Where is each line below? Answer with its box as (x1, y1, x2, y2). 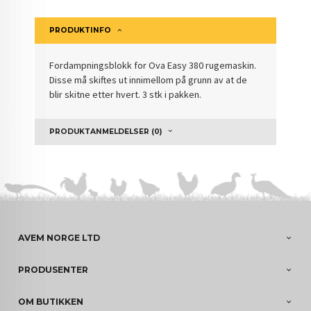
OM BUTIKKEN (18, 296, 84, 308)
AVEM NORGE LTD (18, 233, 101, 244)
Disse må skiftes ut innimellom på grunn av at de (49, 74, 248, 87)
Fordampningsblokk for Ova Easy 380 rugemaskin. (49, 59, 257, 72)
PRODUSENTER (18, 264, 89, 276)
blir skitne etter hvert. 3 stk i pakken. (49, 88, 202, 101)
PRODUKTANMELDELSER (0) (49, 126, 162, 136)
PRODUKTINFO (49, 26, 112, 35)
